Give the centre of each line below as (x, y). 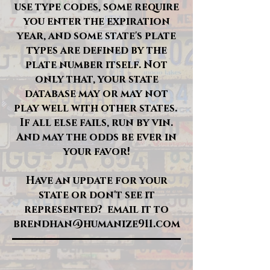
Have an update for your (96, 181)
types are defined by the (96, 50)
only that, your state (96, 79)
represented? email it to (96, 209)
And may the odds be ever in (96, 137)
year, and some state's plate (96, 36)
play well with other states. (96, 108)
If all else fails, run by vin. (96, 123)
